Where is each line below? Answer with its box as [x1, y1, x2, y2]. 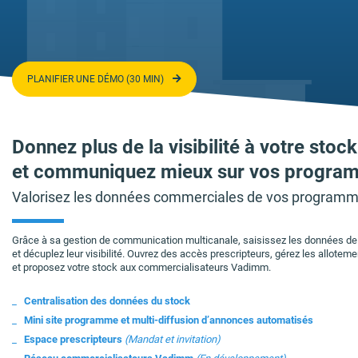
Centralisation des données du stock [24, 294, 190, 307]
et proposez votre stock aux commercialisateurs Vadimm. [12, 261, 271, 273]
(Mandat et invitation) [125, 332, 221, 345]
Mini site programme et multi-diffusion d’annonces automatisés [24, 313, 313, 326]
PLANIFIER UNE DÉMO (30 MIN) [27, 74, 166, 86]
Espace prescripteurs [24, 332, 125, 345]
